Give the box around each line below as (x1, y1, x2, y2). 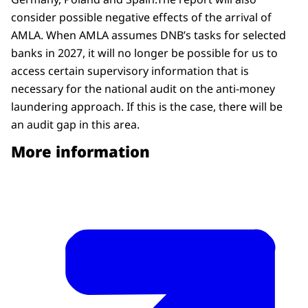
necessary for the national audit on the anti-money (11, 81, 275, 97)
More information (11, 141, 150, 162)
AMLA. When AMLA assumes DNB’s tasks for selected (11, 27, 286, 43)
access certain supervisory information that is (11, 63, 249, 79)
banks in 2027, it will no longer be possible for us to (11, 45, 278, 61)
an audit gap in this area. (11, 117, 140, 133)
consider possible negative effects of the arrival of (11, 10, 272, 25)
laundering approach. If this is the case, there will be (11, 99, 283, 115)
